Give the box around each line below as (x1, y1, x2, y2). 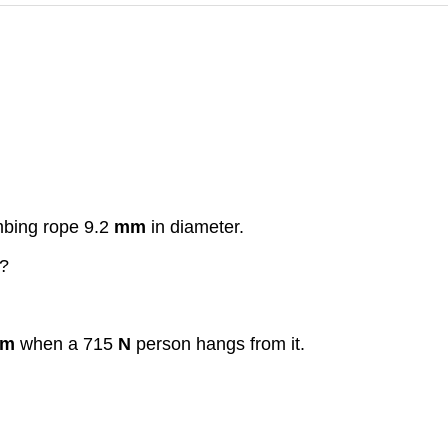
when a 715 (20, 333, 118, 354)
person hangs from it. (131, 333, 305, 354)
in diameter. (146, 217, 244, 238)
